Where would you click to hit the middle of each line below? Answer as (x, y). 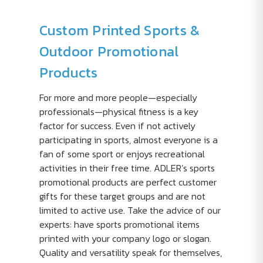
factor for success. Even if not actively (117, 126)
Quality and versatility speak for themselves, (130, 252)
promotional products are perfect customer (128, 182)
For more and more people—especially (118, 97)
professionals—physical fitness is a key (119, 112)
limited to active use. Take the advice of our (130, 210)
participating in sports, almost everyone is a (128, 140)
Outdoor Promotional (109, 51)
